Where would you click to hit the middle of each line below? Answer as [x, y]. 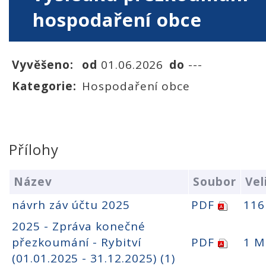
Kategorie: [44, 86]
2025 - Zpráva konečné [79, 226]
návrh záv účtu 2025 [71, 205]
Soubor [215, 181]
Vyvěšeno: [43, 65]
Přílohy [34, 150]
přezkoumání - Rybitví [77, 242]
